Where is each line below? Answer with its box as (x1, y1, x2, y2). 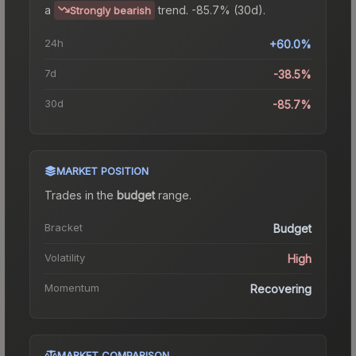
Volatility (44, 250, 85, 264)
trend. (158, 2, 188, 17)
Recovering (250, 281, 311, 296)
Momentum (44, 281, 99, 294)
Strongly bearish (70, 3, 151, 17)
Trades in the (44, 188, 117, 202)
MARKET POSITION (56, 164, 149, 177)
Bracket (44, 220, 83, 234)
